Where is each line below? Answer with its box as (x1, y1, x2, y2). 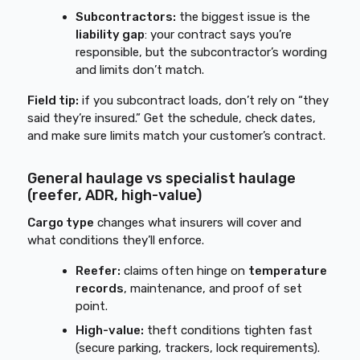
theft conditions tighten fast (144, 323, 313, 337)
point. (76, 299, 108, 313)
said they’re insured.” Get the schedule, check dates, (27, 111, 317, 125)
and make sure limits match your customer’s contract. (27, 129, 326, 143)
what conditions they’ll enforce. (27, 233, 205, 247)
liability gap (76, 27, 145, 42)
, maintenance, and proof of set (124, 281, 303, 296)
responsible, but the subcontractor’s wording (76, 45, 328, 59)
